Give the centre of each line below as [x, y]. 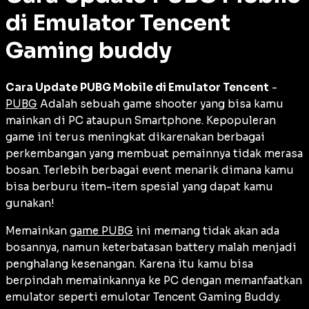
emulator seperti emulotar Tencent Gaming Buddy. [143, 297]
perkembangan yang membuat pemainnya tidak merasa [154, 153]
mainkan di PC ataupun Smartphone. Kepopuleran [141, 120]
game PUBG [101, 230]
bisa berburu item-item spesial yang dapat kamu [139, 186]
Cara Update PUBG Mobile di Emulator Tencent [137, 87]
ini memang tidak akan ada [206, 230]
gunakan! [30, 203]
